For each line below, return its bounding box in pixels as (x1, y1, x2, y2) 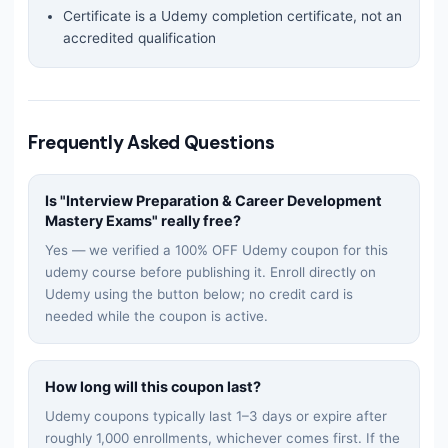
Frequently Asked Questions (28, 131, 275, 156)
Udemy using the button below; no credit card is (45, 286, 353, 303)
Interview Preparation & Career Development (66, 192, 382, 210)
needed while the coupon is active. (45, 308, 268, 325)
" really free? (152, 212, 241, 230)
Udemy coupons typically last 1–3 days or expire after (45, 408, 387, 425)
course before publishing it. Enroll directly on (88, 264, 376, 281)
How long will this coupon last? (45, 378, 261, 396)
